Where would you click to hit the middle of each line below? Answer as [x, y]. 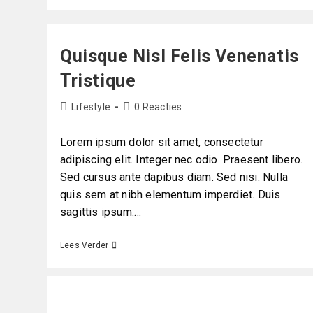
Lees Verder [84, 245]
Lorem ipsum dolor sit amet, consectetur [161, 142]
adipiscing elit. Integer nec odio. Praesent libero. [181, 159]
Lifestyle [91, 107]
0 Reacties [158, 107]
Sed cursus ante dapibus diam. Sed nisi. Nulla [174, 177]
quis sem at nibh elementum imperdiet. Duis [170, 194]
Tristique [98, 80]
